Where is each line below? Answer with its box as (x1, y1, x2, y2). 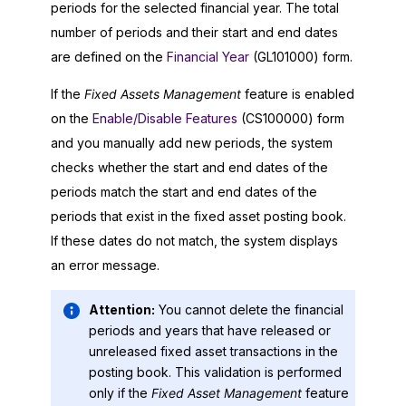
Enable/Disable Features (92, 110, 237, 126)
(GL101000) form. (249, 48, 353, 64)
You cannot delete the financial (159, 302, 343, 318)
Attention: (89, 302, 155, 318)
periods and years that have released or (89, 323, 331, 339)
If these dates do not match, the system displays (51, 232, 338, 248)
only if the (89, 385, 151, 401)
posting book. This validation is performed (89, 364, 342, 381)
